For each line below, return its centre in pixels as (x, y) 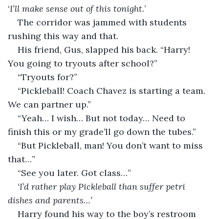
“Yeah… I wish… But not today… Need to (103, 118)
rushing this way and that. (63, 36)
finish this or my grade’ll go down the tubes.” (102, 131)
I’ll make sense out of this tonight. (77, 8)
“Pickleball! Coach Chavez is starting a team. (113, 90)
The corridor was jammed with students (103, 22)
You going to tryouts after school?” (83, 63)
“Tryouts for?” (47, 77)
